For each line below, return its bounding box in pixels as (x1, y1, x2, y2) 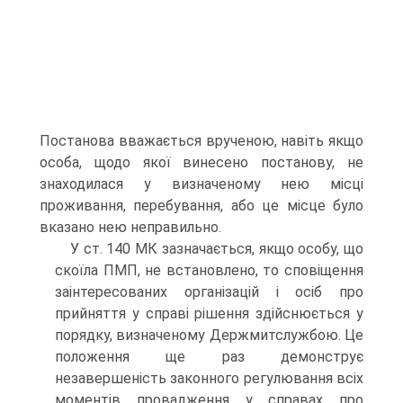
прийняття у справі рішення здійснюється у (55, 305, 363, 322)
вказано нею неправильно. (40, 219, 221, 236)
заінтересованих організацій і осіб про (55, 283, 363, 300)
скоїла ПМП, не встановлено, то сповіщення (55, 262, 363, 279)
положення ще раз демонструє (55, 348, 363, 365)
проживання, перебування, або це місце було (40, 197, 363, 214)
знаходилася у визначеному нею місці (40, 175, 363, 193)
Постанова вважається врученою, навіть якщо (40, 132, 363, 149)
